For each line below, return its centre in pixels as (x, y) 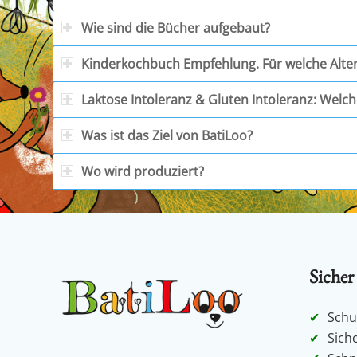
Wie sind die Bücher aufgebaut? (176, 28)
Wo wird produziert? (143, 172)
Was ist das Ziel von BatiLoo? (167, 136)
